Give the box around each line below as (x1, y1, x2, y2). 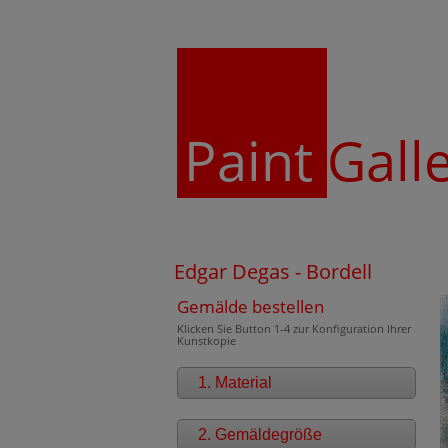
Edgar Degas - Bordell (174, 258, 372, 285)
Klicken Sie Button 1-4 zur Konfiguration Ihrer (176, 321, 411, 336)
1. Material (197, 374, 272, 391)
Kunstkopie (176, 333, 236, 348)
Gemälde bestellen (176, 295, 324, 318)
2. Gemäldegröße (197, 426, 322, 443)
